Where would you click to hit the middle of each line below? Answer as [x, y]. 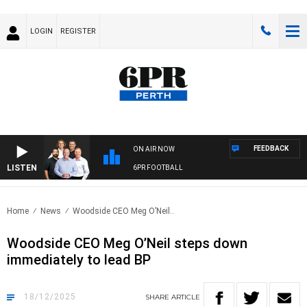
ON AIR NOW [154, 149]
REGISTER [78, 31]
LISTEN [22, 168]
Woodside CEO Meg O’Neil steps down [127, 244]
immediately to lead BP [79, 260]
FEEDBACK [271, 149]
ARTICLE [186, 297]
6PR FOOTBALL [158, 168]
